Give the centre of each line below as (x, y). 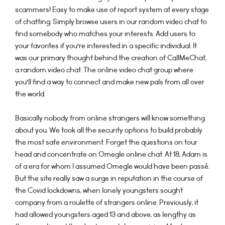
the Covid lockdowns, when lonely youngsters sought (99, 191)
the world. (30, 94)
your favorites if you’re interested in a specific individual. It (106, 46)
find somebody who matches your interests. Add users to (105, 34)
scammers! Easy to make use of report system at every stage (112, 10)
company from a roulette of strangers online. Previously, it (107, 203)
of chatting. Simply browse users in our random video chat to (111, 22)
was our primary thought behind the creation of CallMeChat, (111, 58)
